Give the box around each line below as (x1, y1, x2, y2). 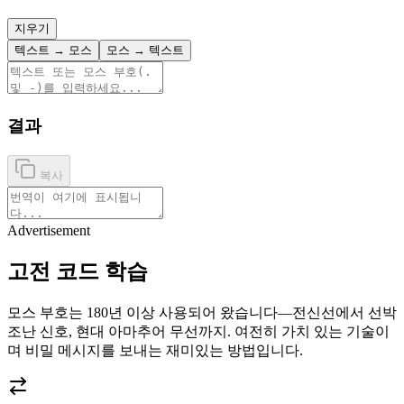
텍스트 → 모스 (14, 43, 92, 58)
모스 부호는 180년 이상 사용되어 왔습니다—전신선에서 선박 (7, 304, 397, 320)
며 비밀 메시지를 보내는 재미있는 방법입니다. (7, 342, 303, 358)
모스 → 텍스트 (106, 43, 184, 58)
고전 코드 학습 (7, 259, 148, 283)
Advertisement (7, 222, 90, 238)
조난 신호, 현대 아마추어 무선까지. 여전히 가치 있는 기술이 (7, 323, 390, 339)
